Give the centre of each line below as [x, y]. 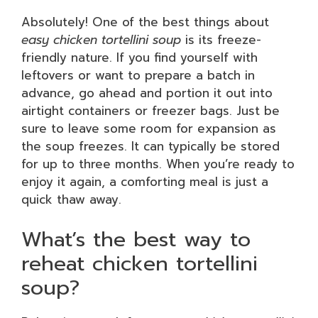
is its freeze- [221, 40]
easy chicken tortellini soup [101, 40]
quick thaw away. [71, 199]
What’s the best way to [136, 239]
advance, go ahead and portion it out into [147, 93]
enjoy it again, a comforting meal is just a [145, 182]
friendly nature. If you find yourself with [139, 57]
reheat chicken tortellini [139, 263]
